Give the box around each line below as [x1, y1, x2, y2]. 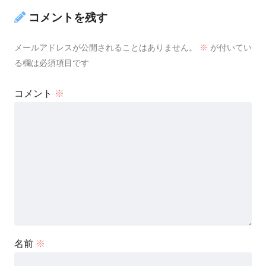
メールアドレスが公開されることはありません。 [14, 42, 197, 52]
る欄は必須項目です [14, 58, 89, 68]
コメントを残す [28, 11, 107, 24]
